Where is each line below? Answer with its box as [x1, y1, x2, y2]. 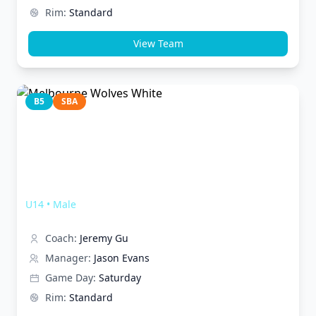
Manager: [45, 251, 91, 265]
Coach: [45, 231, 77, 245]
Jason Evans [94, 251, 150, 265]
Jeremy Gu [80, 231, 128, 245]
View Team [133, 37, 183, 50]
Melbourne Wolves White [25, 178, 183, 195]
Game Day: [45, 271, 96, 284]
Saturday [99, 271, 141, 284]
